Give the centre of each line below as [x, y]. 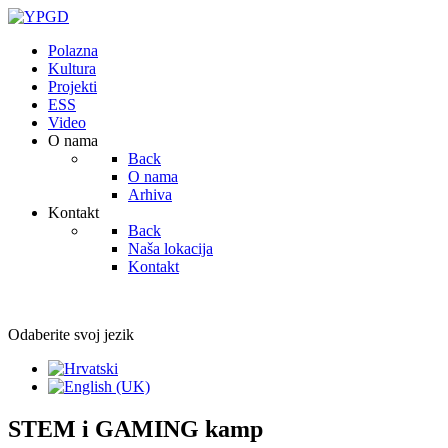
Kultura [72, 68]
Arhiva [150, 194]
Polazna [73, 50]
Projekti [72, 86]
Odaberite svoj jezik [71, 334]
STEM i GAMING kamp [135, 428]
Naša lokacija [170, 248]
